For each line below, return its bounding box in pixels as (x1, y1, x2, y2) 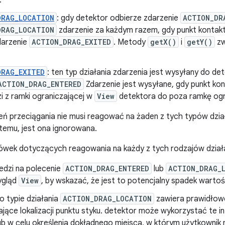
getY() (187, 37, 212, 47)
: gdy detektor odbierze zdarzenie (57, 13, 180, 23)
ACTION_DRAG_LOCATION (63, 194, 152, 203)
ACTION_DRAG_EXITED (32, 37, 111, 47)
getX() (150, 37, 176, 47)
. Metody (114, 37, 148, 47)
